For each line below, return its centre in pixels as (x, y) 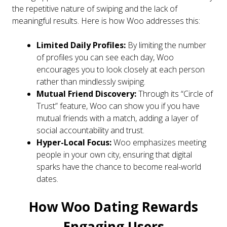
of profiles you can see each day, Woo (105, 58)
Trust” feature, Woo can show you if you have (118, 106)
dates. (47, 179)
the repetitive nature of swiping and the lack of (95, 9)
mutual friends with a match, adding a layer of (117, 118)
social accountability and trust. (90, 130)
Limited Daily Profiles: (81, 45)
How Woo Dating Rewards (113, 207)
